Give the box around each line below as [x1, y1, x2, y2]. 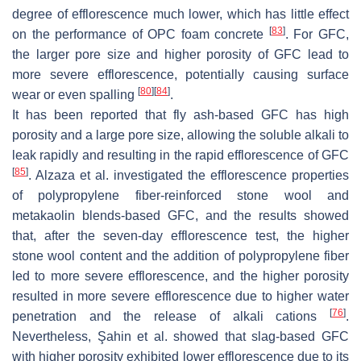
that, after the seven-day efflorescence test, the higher [12, 229, 349, 243]
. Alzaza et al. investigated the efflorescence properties [28, 168, 349, 183]
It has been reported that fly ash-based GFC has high [12, 108, 349, 122]
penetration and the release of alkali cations [12, 309, 330, 324]
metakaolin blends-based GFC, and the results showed [12, 209, 349, 223]
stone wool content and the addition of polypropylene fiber [12, 249, 349, 263]
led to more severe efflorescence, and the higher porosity [12, 269, 349, 284]
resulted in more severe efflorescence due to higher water [12, 289, 349, 304]
